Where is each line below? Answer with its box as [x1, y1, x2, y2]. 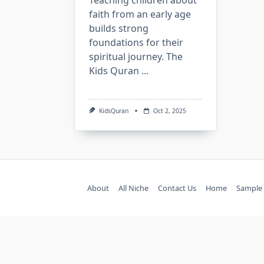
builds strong [89, 22, 148, 35]
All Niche [118, 183, 148, 194]
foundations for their [89, 36, 183, 49]
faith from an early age [89, 8, 191, 21]
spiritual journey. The [89, 50, 183, 63]
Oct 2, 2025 [153, 107, 186, 115]
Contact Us [158, 183, 196, 194]
